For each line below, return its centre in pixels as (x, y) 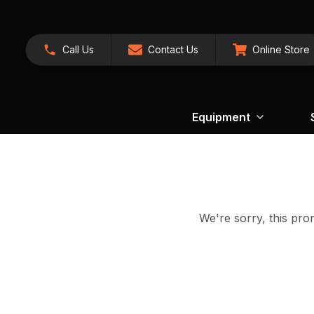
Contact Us (173, 50)
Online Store (281, 50)
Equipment (221, 117)
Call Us (78, 50)
